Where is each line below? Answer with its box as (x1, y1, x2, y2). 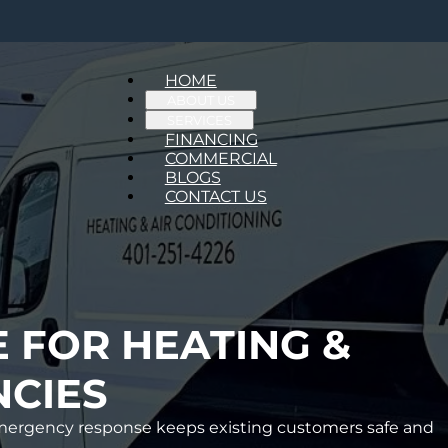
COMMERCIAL (164, 149, 277, 168)
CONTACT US (164, 187, 267, 206)
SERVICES (166, 112, 232, 128)
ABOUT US (166, 92, 235, 108)
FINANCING (164, 130, 258, 149)
